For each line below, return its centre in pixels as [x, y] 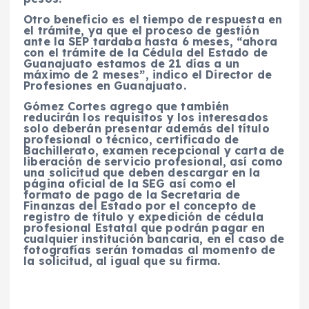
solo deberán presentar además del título [147, 129]
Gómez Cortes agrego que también [127, 107]
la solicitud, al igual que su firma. [122, 261]
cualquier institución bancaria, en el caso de [154, 239]
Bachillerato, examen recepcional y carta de [154, 151]
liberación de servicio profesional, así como [153, 162]
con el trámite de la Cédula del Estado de [146, 53]
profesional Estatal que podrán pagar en [144, 228]
